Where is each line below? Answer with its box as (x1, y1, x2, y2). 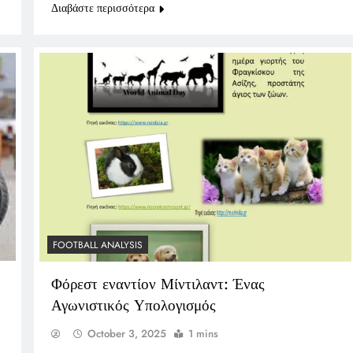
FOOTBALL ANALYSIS (52, 237, 143, 252)
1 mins (188, 325, 218, 341)
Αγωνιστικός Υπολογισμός (50, 294, 216, 316)
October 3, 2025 (87, 325, 166, 341)
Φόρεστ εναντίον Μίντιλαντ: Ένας (50, 273, 265, 295)
